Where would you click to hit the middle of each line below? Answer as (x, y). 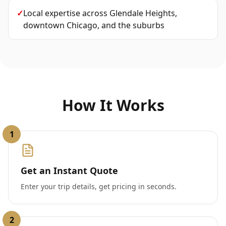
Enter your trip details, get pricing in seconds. (99, 186)
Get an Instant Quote (69, 171)
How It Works (113, 105)
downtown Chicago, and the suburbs (94, 25)
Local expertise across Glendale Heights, (100, 13)
